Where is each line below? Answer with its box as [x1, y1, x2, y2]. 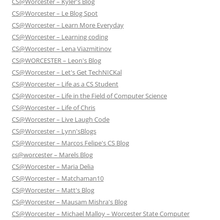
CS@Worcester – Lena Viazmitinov [12, 44, 111, 54]
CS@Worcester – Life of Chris [12, 103, 95, 112]
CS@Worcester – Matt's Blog [12, 186, 94, 195]
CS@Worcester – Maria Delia [12, 162, 94, 171]
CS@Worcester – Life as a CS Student [12, 80, 118, 89]
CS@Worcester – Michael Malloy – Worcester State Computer [12, 209, 190, 219]
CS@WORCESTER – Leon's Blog [12, 56, 101, 65]
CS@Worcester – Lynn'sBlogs [12, 127, 96, 136]
